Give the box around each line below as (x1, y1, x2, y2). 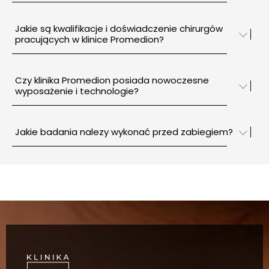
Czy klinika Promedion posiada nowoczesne (15, 73, 209, 86)
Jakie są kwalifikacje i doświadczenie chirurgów (15, 22, 223, 35)
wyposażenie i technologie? (15, 84, 139, 97)
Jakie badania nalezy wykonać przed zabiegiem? (15, 125, 233, 138)
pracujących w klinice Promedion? (110, 32, 164, 46)
